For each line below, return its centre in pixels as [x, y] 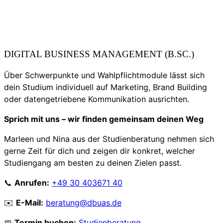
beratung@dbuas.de [84, 202]
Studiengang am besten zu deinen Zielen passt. [93, 163]
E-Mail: [30, 202]
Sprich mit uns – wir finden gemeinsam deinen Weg [104, 119]
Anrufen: [32, 182]
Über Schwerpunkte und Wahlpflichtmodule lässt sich [104, 75]
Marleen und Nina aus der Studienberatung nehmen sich [109, 139]
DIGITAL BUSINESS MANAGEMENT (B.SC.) [99, 54]
